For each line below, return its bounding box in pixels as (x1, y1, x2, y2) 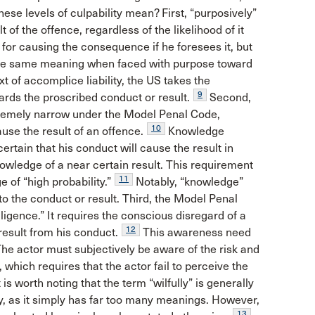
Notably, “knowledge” (133, 175, 243, 189)
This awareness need (140, 226, 251, 240)
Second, (207, 91, 251, 105)
